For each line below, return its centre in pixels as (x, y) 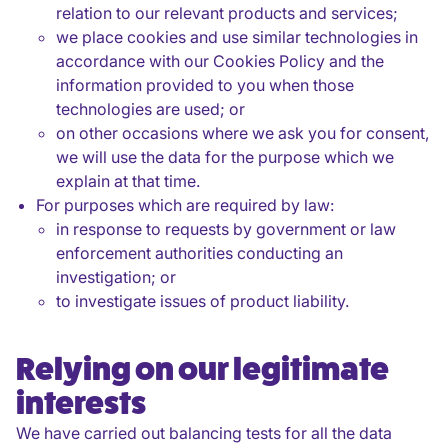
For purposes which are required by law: (185, 205)
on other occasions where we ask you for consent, (242, 133)
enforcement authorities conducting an (199, 253)
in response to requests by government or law (226, 229)
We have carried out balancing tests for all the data (204, 433)
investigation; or (116, 277)
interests (81, 403)
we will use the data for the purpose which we (225, 157)
